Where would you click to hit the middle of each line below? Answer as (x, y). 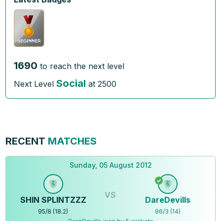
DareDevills (168, 200)
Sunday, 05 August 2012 (110, 165)
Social (71, 83)
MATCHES (71, 141)
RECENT (26, 141)
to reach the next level (82, 66)
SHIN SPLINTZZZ (53, 200)
